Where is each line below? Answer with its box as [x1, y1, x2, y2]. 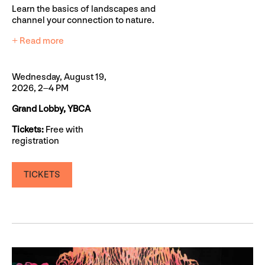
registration [12, 135, 59, 147]
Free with [46, 124, 83, 136]
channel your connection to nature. [12, 15, 154, 27]
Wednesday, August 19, [12, 72, 106, 83]
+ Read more [12, 35, 64, 47]
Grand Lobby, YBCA [12, 104, 91, 115]
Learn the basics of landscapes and [12, 4, 156, 15]
